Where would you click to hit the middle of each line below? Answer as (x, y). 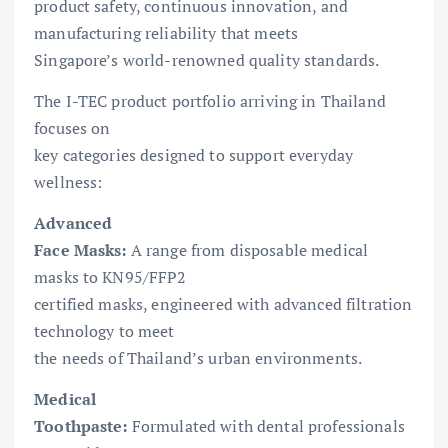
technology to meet (104, 331)
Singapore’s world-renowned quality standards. (207, 60)
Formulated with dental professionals (266, 426)
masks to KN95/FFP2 (110, 277)
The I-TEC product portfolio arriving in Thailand (210, 101)
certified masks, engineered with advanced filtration (223, 304)
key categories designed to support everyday (194, 155)
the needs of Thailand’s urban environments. (198, 358)
